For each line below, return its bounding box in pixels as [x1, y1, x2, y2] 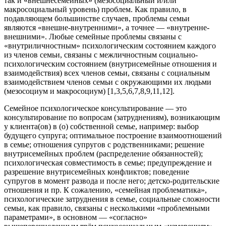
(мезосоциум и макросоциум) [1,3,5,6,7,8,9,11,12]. [4, 87, 175, 96]
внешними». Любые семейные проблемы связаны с [4, 32, 182, 41]
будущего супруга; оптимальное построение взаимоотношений [4, 131, 222, 140]
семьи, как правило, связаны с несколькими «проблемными [4, 204, 210, 213]
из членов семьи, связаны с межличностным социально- [4, 50, 198, 60]
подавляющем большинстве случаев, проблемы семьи [4, 14, 190, 23]
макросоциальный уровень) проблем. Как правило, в [4, 5, 187, 14]
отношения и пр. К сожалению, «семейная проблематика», [4, 186, 207, 195]
